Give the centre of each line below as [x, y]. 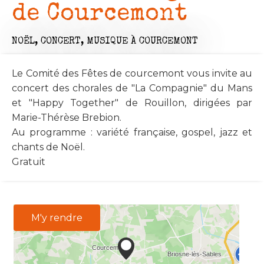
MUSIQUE [107, 42]
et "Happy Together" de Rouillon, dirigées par [132, 103]
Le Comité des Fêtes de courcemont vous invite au [132, 73]
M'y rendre [57, 217]
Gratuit [29, 161]
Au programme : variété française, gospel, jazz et [132, 132]
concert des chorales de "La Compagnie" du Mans [132, 88]
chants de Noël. [48, 147]
